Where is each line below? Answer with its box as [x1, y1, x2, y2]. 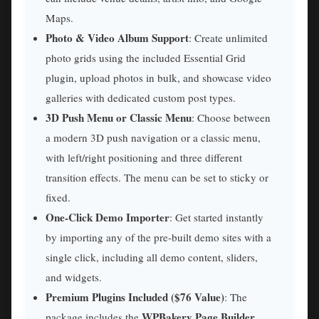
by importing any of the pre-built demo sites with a [46, 230, 271, 245]
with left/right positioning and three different [46, 150, 242, 165]
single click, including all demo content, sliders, [46, 250, 258, 265]
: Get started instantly [169, 210, 263, 225]
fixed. [46, 190, 70, 205]
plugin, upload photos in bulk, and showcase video [46, 70, 271, 85]
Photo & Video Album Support [46, 30, 189, 46]
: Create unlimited [189, 31, 268, 46]
